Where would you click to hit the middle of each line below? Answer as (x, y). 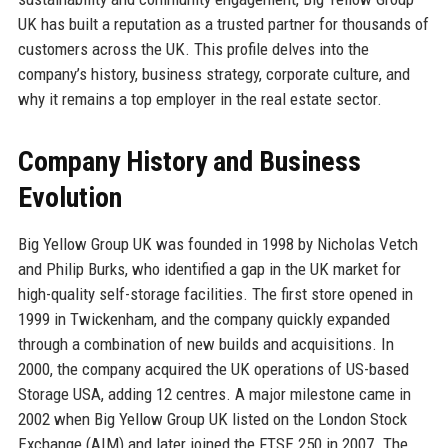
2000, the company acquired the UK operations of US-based (213, 368)
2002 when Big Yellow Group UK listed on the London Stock (212, 418)
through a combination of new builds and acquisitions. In (205, 343)
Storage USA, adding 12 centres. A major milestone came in (214, 393)
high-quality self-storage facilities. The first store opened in (215, 293)
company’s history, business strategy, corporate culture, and (213, 73)
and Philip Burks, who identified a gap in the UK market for (209, 268)
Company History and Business (189, 161)
